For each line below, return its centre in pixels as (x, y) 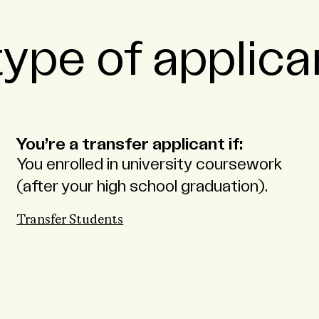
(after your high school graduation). (142, 187)
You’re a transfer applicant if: (130, 145)
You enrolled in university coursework (150, 165)
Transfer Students (70, 220)
